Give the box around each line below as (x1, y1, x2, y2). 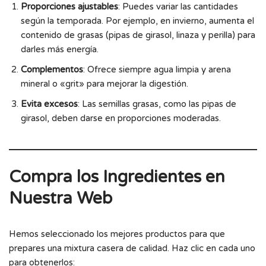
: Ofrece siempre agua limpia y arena (83, 64, 231, 75)
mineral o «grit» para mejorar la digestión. (21, 78, 188, 89)
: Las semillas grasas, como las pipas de (78, 98, 236, 109)
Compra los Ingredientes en (9, 166, 225, 187)
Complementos (21, 64, 83, 75)
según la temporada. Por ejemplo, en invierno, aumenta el (21, 15, 254, 26)
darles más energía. (21, 43, 99, 55)
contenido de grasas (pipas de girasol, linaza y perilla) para (21, 29, 255, 40)
